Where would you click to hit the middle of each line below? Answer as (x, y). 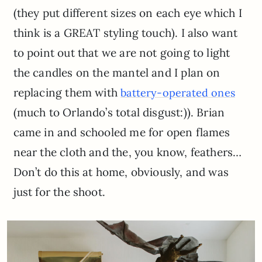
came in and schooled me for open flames (122, 132)
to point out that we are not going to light (122, 52)
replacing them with (67, 92)
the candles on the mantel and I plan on (117, 72)
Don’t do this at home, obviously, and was (121, 172)
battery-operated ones (178, 92)
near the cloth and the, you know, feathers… (127, 152)
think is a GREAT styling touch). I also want (125, 32)
